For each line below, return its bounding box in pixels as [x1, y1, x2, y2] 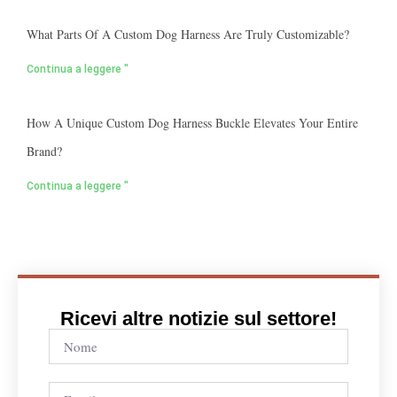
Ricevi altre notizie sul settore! [60, 307, 337, 331]
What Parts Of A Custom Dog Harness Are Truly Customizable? [27, 26, 349, 43]
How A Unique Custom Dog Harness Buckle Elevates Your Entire [27, 114, 358, 132]
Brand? [27, 143, 62, 160]
